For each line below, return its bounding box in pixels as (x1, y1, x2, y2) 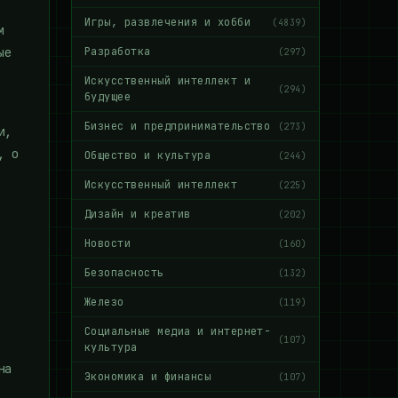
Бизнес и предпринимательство (84, 119, 271, 133)
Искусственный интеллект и (84, 74, 251, 88)
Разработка (84, 44, 151, 59)
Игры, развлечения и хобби (84, 15, 251, 29)
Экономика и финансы (84, 370, 211, 384)
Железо (84, 295, 124, 309)
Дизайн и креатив (84, 207, 191, 221)
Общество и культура (84, 148, 211, 163)
